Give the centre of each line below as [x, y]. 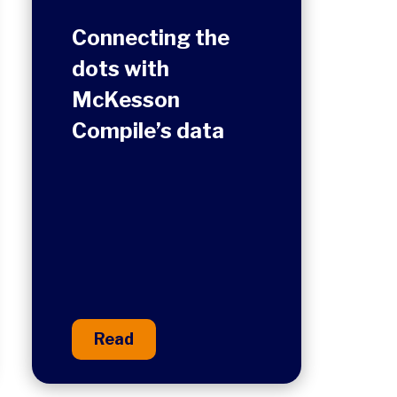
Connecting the [151, 38]
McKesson [126, 100]
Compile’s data [148, 131]
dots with [121, 69]
